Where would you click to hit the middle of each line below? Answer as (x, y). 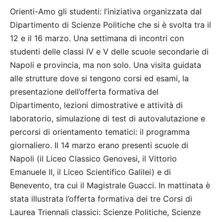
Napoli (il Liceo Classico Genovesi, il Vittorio (93, 158)
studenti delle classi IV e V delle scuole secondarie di (109, 51)
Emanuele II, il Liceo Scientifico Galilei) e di (90, 172)
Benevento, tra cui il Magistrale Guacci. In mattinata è (110, 185)
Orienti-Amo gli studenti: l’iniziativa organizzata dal (106, 11)
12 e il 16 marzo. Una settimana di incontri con (97, 38)
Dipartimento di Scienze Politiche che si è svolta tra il (111, 25)
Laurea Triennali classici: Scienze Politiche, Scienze (105, 212)
